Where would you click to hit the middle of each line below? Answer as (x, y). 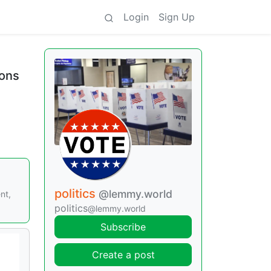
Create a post (123, 255)
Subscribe (123, 227)
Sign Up (177, 17)
